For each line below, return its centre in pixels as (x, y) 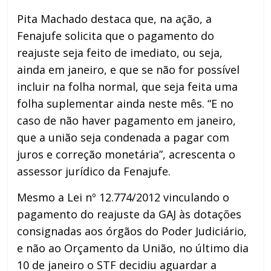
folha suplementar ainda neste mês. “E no (126, 103)
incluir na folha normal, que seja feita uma (128, 86)
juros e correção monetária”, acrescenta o (126, 154)
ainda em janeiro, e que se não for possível (129, 69)
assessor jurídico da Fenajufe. (94, 171)
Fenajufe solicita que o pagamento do (116, 35)
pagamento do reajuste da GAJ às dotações (129, 214)
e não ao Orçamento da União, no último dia (133, 248)
